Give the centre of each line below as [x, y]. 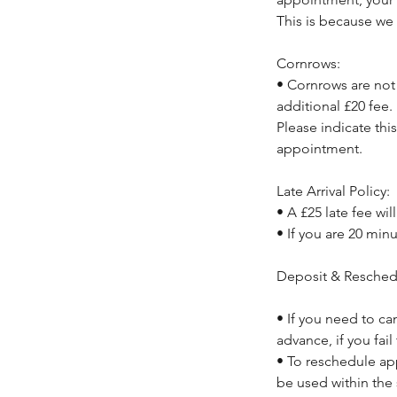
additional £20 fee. [335, 105]
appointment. [319, 148]
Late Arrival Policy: [333, 191]
